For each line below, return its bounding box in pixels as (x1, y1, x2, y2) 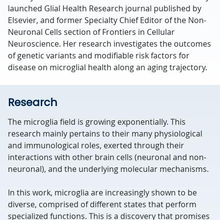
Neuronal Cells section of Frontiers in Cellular (8, 27, 175, 37)
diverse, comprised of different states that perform (8, 199, 196, 210)
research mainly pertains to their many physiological (8, 128, 202, 139)
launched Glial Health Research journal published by (8, 3, 201, 14)
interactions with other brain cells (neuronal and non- (8, 152, 206, 163)
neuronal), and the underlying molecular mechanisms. (8, 164, 211, 174)
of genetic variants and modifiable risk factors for (8, 50, 190, 61)
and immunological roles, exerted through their (8, 140, 184, 151)
